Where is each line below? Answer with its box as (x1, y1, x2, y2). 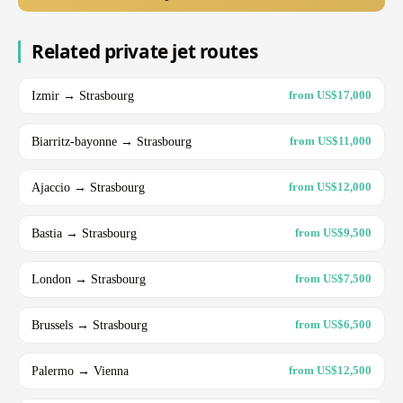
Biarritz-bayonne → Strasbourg (31, 133, 192, 148)
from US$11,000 (290, 134, 372, 148)
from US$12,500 (289, 363, 372, 378)
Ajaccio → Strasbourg (31, 179, 145, 194)
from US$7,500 (295, 272, 372, 286)
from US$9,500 (295, 226, 372, 240)
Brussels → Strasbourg (31, 317, 148, 332)
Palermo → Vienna (31, 363, 129, 378)
